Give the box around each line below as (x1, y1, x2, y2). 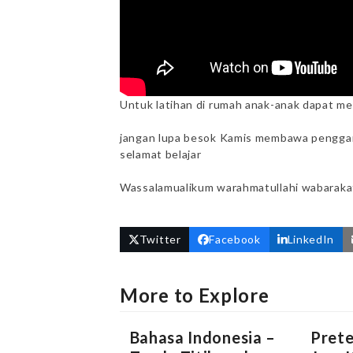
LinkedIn (287, 232, 335, 247)
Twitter (139, 232, 181, 247)
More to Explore (120, 283, 269, 307)
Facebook (209, 232, 261, 247)
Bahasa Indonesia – (129, 327, 277, 347)
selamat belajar (120, 147, 202, 161)
